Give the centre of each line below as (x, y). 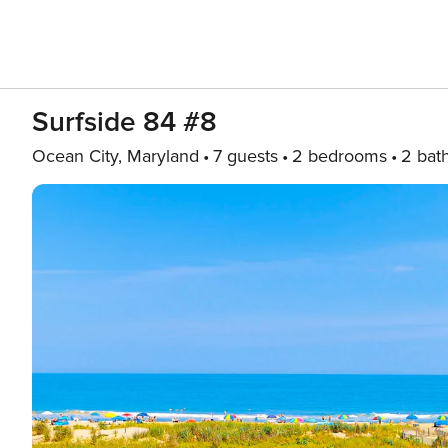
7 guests (245, 156)
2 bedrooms (339, 156)
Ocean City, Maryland (115, 156)
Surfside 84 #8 (124, 122)
